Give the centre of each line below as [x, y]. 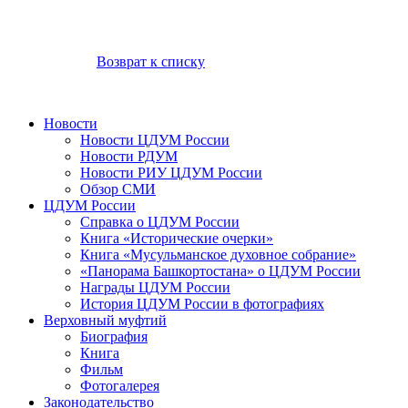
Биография [114, 337]
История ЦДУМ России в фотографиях [202, 304]
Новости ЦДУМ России [155, 140]
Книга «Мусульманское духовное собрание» [218, 255]
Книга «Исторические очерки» [177, 238]
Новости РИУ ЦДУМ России [171, 173]
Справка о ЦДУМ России [160, 222]
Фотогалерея [120, 386]
